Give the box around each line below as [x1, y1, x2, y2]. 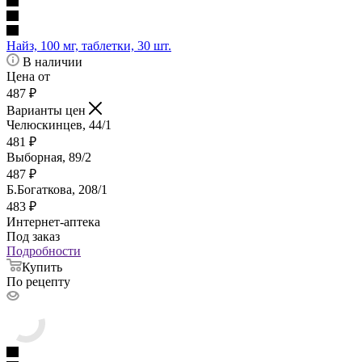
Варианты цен [6, 103, 89, 118]
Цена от [6, 69, 50, 84]
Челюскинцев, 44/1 [6, 118, 112, 133]
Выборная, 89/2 [6, 150, 91, 165]
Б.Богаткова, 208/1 [6, 183, 107, 197]
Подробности [6, 244, 81, 259]
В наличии [23, 55, 82, 69]
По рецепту [6, 275, 70, 289]
